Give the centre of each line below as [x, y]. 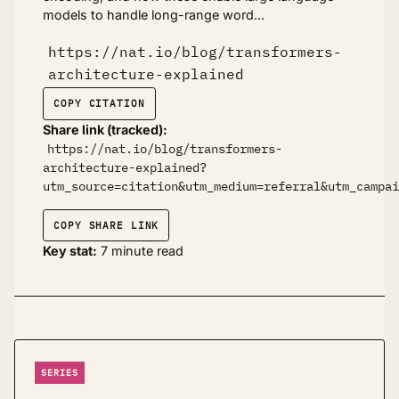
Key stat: [70, 251]
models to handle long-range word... [154, 15]
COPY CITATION [99, 103]
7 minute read [140, 251]
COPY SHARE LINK [106, 225]
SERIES [59, 372]
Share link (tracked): [105, 129]
